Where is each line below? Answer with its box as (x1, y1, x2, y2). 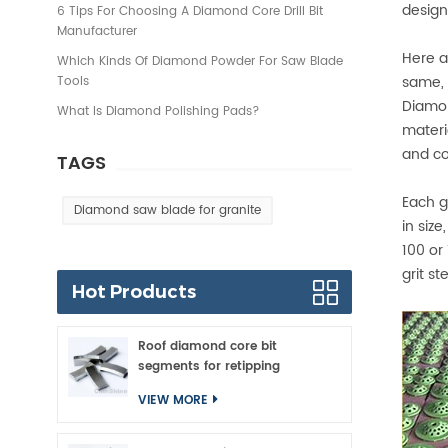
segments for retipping (138, 357, 280, 376)
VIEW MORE (138, 391, 208, 410)
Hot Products (72, 281, 196, 303)
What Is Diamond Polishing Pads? (57, 102, 260, 121)
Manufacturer (57, 22, 137, 41)
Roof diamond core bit (138, 337, 277, 356)
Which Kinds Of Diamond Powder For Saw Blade (57, 52, 343, 71)
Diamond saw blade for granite (74, 201, 261, 220)
